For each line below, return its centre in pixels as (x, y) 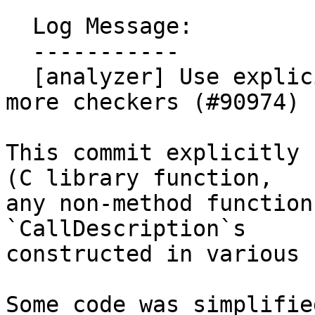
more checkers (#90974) (153, 102)
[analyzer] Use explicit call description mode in (19, 77)
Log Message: (19, 26)
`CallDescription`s (126, 229)
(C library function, (139, 178)
